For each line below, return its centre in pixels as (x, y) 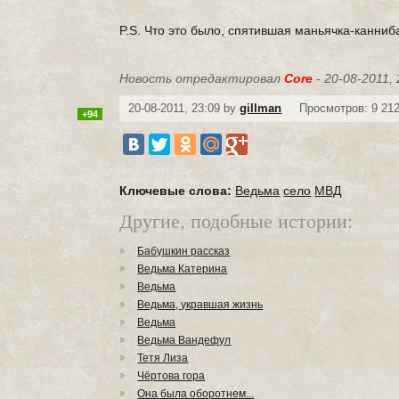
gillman (261, 108)
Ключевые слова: (176, 191)
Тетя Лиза (163, 358)
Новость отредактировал (202, 78)
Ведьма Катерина (183, 269)
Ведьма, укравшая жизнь (200, 305)
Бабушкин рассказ (184, 251)
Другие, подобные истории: (236, 220)
